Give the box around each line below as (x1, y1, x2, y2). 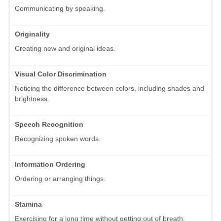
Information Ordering (15, 160, 85, 169)
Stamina (15, 200, 42, 209)
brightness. (15, 95, 49, 103)
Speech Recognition (15, 120, 83, 129)
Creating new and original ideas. (15, 44, 115, 53)
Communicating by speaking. (15, 4, 105, 13)
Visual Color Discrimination (15, 70, 107, 78)
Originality (15, 30, 50, 38)
